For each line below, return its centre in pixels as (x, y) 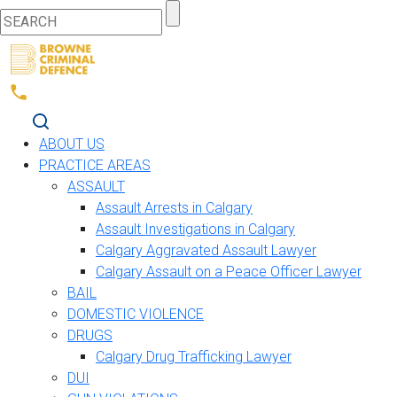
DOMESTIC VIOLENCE (136, 314)
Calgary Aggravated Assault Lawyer (206, 250)
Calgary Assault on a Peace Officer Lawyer (229, 271)
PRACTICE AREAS (95, 165)
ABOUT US (72, 144)
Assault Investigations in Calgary (195, 229)
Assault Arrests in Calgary (174, 207)
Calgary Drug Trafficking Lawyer (194, 356)
